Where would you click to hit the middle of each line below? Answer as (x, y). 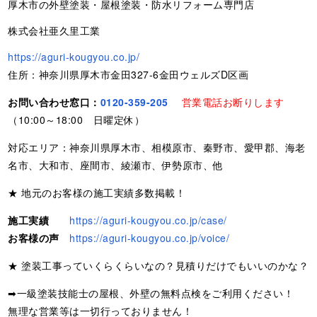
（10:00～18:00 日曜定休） (76, 119)
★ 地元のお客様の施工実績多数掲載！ (97, 192)
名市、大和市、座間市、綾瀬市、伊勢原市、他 (116, 165)
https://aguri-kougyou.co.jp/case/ (148, 220)
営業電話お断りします (233, 102)
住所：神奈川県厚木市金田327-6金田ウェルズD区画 (128, 74)
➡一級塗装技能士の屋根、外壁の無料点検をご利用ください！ (151, 293)
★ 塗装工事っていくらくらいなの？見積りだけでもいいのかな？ (158, 265)
